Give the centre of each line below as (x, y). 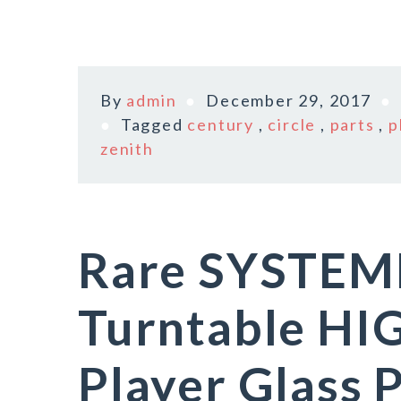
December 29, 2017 (289, 100)
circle (292, 124)
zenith (127, 149)
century (221, 124)
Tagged (154, 124)
